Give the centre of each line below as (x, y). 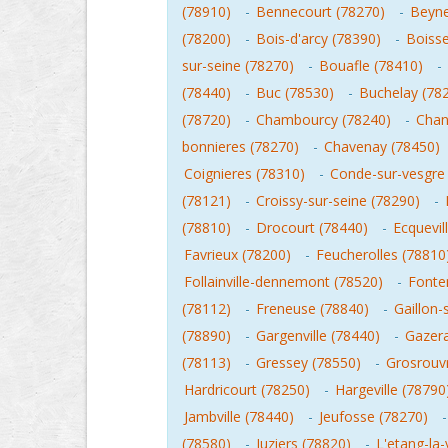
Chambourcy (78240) (323, 119)
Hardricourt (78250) (247, 389)
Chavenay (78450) (382, 146)
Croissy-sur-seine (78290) (338, 200)
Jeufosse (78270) (373, 416)
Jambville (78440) (239, 416)
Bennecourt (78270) (320, 11)
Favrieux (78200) (237, 254)
